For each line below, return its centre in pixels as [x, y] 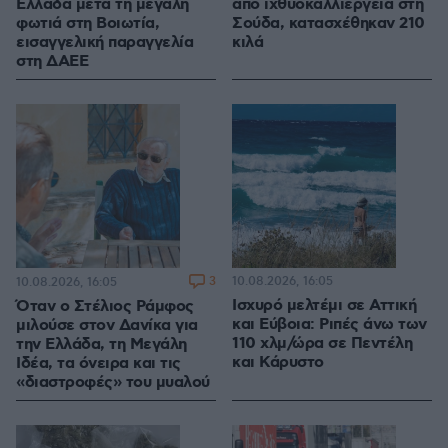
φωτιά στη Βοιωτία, [87, 24]
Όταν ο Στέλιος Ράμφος [105, 307]
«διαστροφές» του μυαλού [113, 383]
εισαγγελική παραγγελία [104, 43]
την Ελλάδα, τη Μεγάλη [101, 345]
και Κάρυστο [278, 363]
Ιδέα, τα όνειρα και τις [98, 364]
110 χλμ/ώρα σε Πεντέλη [322, 344]
